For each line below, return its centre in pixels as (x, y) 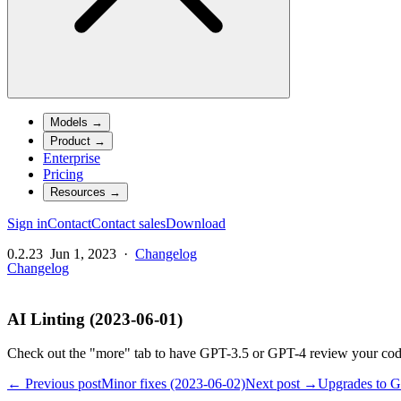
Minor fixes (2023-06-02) (173, 384)
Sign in (27, 224)
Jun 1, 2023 (83, 254)
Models (69, 123)
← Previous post (54, 384)
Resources (78, 192)
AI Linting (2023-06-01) (95, 319)
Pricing (63, 175)
